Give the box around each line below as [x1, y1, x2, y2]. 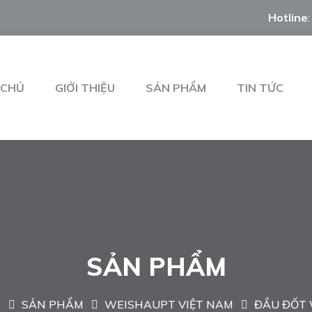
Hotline [268, 10, 308, 24]
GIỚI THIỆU [55, 81, 115, 95]
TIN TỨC [237, 81, 283, 95]
